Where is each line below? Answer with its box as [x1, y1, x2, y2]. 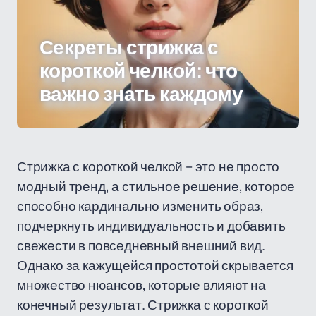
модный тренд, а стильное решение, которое [17, 177, 296, 195]
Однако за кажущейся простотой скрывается [17, 256, 293, 274]
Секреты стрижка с [39, 37, 219, 59]
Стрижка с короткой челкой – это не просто [17, 157, 280, 176]
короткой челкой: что [39, 60, 238, 82]
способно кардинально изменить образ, [17, 197, 265, 215]
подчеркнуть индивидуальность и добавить [17, 217, 286, 235]
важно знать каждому [39, 83, 243, 105]
